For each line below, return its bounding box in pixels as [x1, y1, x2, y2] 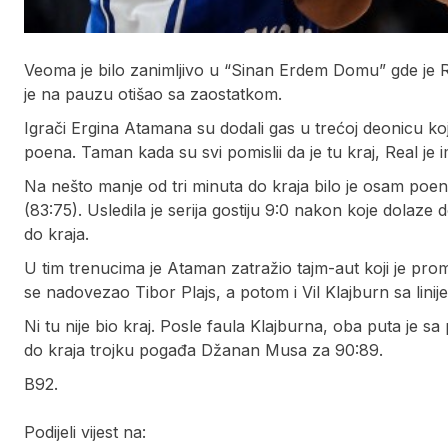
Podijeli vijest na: [24, 422, 146, 443]
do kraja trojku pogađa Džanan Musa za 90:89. [24, 340, 383, 361]
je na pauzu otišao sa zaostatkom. [24, 84, 282, 105]
